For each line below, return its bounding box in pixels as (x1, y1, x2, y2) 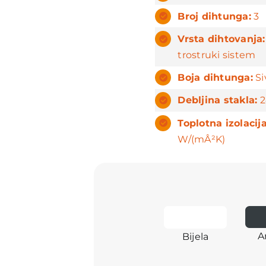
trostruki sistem (178, 49, 256, 61)
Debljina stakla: (178, 94, 258, 106)
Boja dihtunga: (178, 72, 253, 84)
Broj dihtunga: (178, 10, 251, 22)
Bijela (182, 230, 209, 242)
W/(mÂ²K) (178, 133, 226, 145)
